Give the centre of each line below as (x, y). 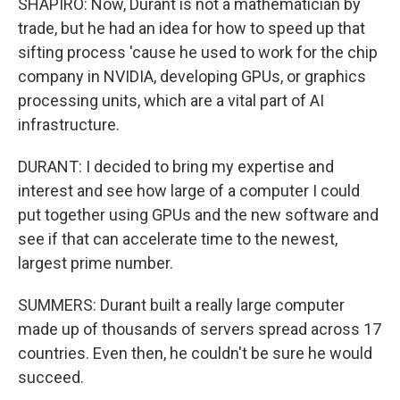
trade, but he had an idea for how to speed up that (192, 28)
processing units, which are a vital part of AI (171, 100)
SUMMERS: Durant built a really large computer (181, 305)
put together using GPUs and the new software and (198, 215)
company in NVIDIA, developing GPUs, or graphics (192, 76)
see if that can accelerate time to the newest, (178, 239)
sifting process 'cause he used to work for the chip (198, 52)
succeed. (51, 377)
